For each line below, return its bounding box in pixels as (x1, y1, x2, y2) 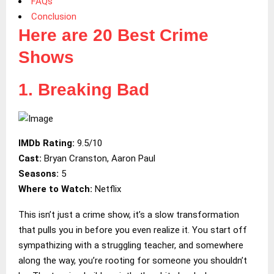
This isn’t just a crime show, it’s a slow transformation (18, 209, 239, 220)
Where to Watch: (18, 183, 92, 194)
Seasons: (18, 168, 59, 179)
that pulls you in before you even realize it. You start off (18, 224, 247, 235)
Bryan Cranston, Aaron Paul (44, 152, 155, 164)
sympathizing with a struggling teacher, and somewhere (18, 239, 243, 251)
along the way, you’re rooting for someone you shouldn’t (18, 254, 247, 266)
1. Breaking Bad (18, 80, 149, 99)
